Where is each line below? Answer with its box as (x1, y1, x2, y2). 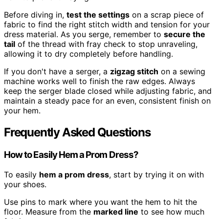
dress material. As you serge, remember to (4, 29, 164, 40)
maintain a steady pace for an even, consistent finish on (4, 96, 211, 106)
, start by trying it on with (109, 169, 204, 179)
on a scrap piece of (130, 10, 204, 20)
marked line (93, 206, 138, 217)
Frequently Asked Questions (4, 125, 151, 140)
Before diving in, (4, 10, 66, 20)
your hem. (4, 106, 41, 116)
